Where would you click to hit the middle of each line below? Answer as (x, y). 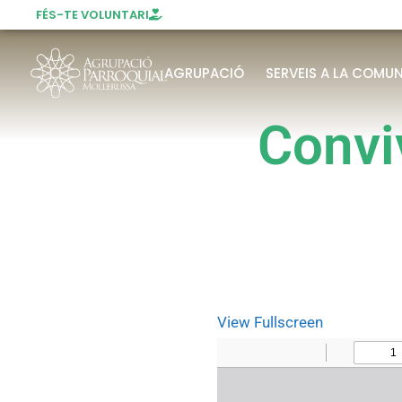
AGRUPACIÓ (204, 73)
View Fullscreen (270, 322)
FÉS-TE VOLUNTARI (92, 15)
